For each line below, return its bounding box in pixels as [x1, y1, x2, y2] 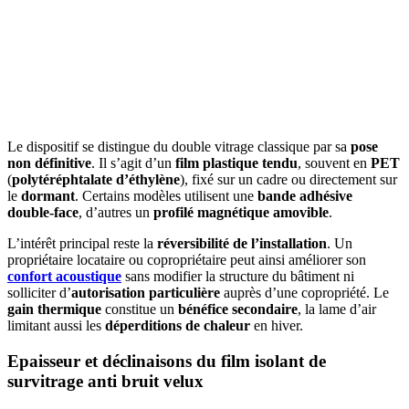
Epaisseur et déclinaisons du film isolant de [7, 351, 326, 372]
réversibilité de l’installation [157, 236, 327, 252]
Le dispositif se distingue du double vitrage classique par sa [7, 139, 351, 155]
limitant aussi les [7, 318, 105, 334]
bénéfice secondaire [178, 301, 298, 318]
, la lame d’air [298, 301, 376, 318]
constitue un [101, 301, 178, 318]
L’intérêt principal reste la [7, 236, 157, 252]
